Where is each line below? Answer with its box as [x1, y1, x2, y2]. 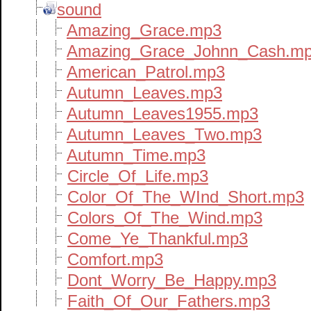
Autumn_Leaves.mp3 [67, 83, 222, 102]
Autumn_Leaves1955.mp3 [67, 104, 258, 123]
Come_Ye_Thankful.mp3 [67, 229, 248, 248]
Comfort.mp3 [67, 250, 163, 269]
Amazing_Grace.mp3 [67, 21, 221, 40]
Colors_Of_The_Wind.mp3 [67, 208, 262, 227]
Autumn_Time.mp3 [67, 146, 205, 165]
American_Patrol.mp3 [67, 62, 225, 81]
